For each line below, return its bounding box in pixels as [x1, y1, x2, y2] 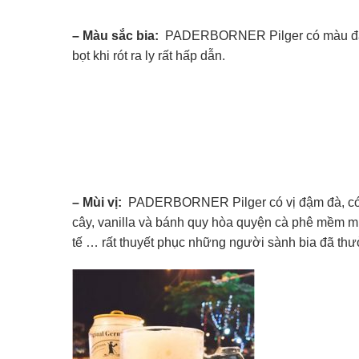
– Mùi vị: [72, 196, 125, 210]
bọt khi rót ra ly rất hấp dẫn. [72, 48, 225, 63]
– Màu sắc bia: [72, 28, 159, 42]
